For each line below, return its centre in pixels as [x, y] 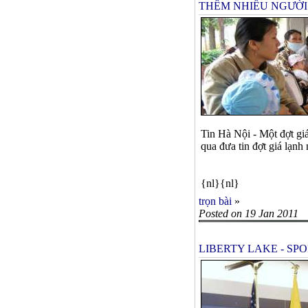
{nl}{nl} [220, 183]
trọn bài [215, 201]
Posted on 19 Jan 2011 [249, 213]
